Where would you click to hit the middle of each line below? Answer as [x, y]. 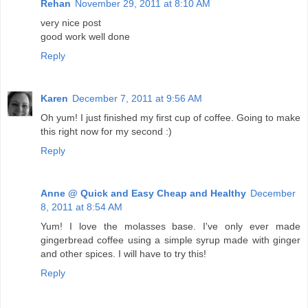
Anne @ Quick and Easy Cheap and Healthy [143, 194]
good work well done [85, 37]
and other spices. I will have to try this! [123, 254]
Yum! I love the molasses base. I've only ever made [170, 227]
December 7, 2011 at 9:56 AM [137, 99]
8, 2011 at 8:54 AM [81, 207]
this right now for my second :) [106, 132]
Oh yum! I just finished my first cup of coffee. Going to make [170, 118]
